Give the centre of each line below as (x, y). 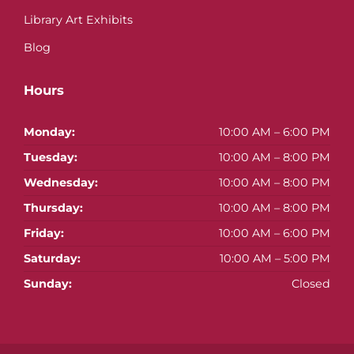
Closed (311, 284)
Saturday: (52, 259)
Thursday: (53, 208)
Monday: (49, 132)
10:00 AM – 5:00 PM (275, 259)
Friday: (44, 233)
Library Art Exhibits (78, 20)
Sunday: (48, 284)
